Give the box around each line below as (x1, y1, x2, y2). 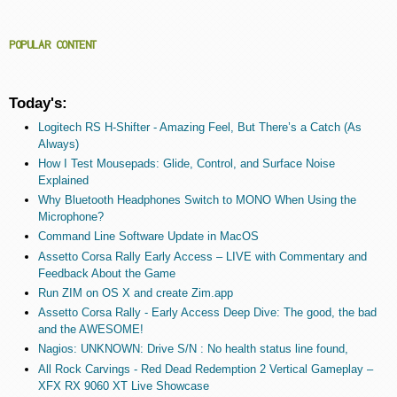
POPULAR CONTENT (9, 37, 97, 51)
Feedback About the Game (37, 266, 175, 280)
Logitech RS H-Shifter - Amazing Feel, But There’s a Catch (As (37, 120, 362, 134)
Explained (37, 173, 89, 187)
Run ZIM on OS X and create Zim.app (37, 285, 233, 300)
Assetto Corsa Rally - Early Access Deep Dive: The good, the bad (37, 306, 377, 320)
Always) (37, 136, 79, 151)
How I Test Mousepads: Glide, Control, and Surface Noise (37, 156, 335, 170)
